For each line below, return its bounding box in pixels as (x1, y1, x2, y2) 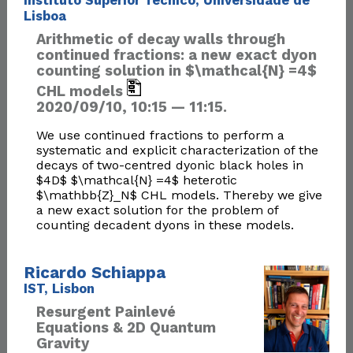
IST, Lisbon (23, 281, 95, 296)
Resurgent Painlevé (35, 303, 176, 321)
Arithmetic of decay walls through (35, 31, 285, 48)
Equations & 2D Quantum (35, 319, 216, 336)
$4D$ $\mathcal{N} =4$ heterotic (35, 173, 237, 188)
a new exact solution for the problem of (35, 203, 278, 218)
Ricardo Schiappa (23, 262, 165, 282)
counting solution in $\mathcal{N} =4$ (35, 62, 317, 80)
